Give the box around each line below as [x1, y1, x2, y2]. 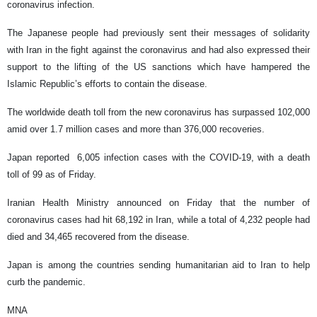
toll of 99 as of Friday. [7, 169, 102, 180]
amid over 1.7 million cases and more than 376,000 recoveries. [7, 124, 265, 135]
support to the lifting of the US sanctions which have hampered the [7, 62, 310, 73]
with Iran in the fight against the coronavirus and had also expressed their [7, 45, 310, 56]
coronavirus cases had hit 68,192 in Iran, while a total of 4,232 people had [7, 214, 310, 226]
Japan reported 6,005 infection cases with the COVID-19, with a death [7, 152, 310, 163]
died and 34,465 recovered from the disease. [7, 231, 190, 243]
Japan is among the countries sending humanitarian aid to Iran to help [7, 260, 310, 271]
